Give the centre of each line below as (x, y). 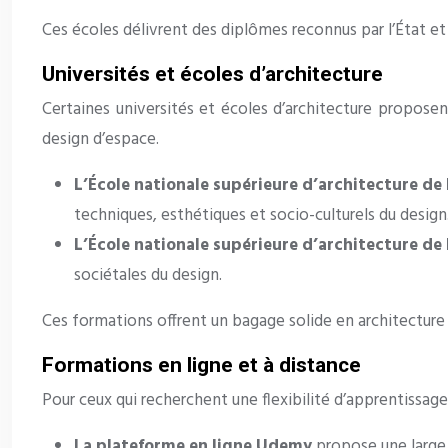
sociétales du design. (148, 276)
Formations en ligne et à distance (201, 365)
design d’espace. (100, 140)
